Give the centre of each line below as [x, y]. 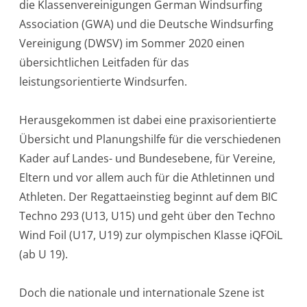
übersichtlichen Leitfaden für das [104, 62]
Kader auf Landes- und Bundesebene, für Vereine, [147, 158]
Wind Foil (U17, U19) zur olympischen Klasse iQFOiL [151, 235]
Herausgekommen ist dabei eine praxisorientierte [148, 120]
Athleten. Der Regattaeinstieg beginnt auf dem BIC [148, 196]
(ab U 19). [44, 254]
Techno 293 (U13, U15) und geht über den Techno [147, 216]
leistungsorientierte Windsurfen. [103, 81]
